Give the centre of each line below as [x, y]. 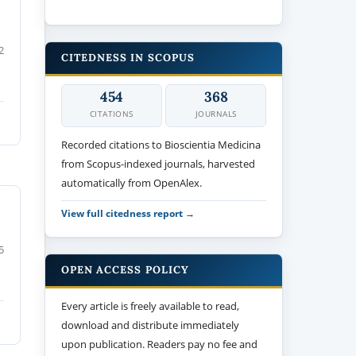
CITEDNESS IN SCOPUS [128, 57]
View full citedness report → [128, 213]
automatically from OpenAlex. [132, 182]
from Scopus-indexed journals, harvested [159, 163]
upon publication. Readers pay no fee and [160, 344]
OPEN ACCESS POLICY [125, 269]
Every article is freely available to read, [151, 306]
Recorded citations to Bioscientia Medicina [161, 144]
